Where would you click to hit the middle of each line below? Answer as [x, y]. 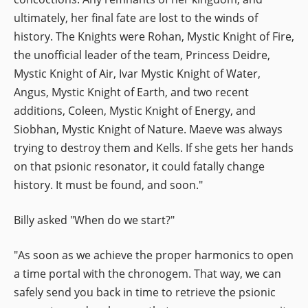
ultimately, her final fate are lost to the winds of [136, 18]
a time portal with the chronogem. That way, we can [147, 273]
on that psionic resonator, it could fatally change [139, 166]
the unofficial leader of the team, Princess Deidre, [142, 55]
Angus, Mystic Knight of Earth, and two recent [131, 92]
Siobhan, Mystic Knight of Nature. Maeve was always [148, 129]
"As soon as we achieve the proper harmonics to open [154, 255]
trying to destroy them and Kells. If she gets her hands [154, 147]
